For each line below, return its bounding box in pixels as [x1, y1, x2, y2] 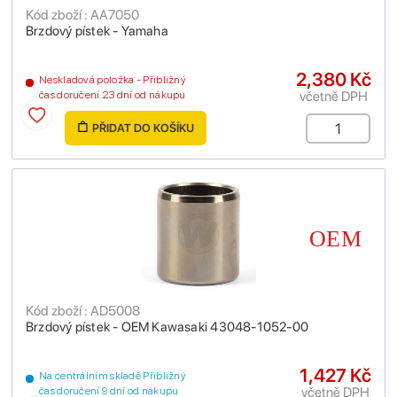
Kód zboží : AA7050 [26, 6, 139, 23]
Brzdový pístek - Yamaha [26, 23, 168, 39]
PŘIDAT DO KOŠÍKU [91, 121, 194, 135]
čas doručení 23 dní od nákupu [39, 89, 186, 101]
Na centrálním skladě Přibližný [39, 370, 187, 382]
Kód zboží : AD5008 [26, 302, 140, 319]
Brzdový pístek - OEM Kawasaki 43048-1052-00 [26, 319, 309, 335]
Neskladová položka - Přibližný [39, 74, 187, 86]
